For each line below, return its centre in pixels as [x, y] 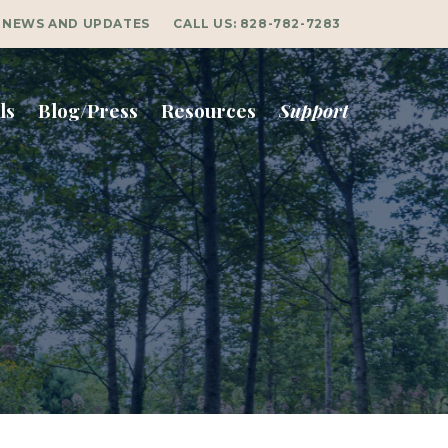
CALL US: [206, 23]
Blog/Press [87, 110]
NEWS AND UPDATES [76, 23]
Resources [209, 110]
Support [314, 110]
